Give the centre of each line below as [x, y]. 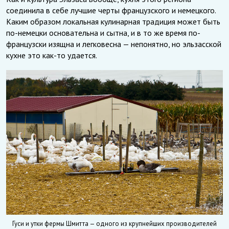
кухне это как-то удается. [52, 55]
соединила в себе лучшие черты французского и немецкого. [111, 10]
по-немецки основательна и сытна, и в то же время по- [103, 33]
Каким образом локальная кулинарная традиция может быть [113, 21]
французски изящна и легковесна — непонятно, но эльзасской [114, 44]
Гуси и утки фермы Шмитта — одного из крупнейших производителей [114, 223]
